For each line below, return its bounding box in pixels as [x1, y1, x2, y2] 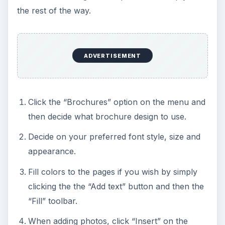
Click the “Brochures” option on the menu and [28, 96, 205, 107]
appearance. [28, 146, 76, 157]
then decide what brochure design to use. [28, 111, 186, 122]
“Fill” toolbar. [28, 195, 77, 206]
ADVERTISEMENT [83, 52, 142, 59]
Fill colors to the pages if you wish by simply [28, 166, 197, 177]
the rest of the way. [17, 6, 91, 16]
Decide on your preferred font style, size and [28, 132, 200, 142]
